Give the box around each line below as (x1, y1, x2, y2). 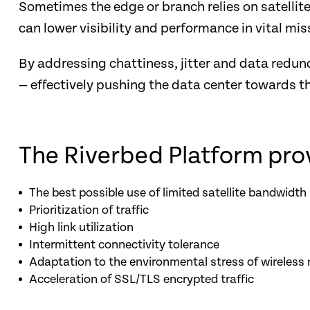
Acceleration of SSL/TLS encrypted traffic (29, 272, 254, 286)
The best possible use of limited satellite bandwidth (29, 185, 307, 200)
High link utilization (29, 220, 134, 235)
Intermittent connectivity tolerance (29, 237, 219, 252)
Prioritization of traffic (29, 203, 149, 217)
